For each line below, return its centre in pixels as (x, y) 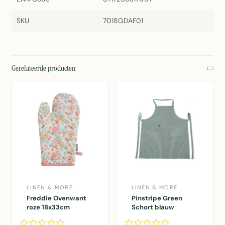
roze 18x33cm (48, 207)
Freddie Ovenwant (57, 198)
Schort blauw (153, 207)
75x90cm (146, 216)
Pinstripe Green (157, 198)
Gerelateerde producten (44, 68)
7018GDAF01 (123, 21)
